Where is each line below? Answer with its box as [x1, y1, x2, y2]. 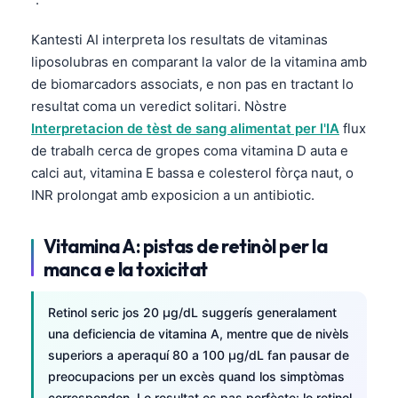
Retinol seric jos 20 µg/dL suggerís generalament [48, 304, 337, 320]
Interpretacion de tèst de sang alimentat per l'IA [31, 119, 339, 137]
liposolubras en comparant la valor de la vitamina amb [31, 52, 367, 70]
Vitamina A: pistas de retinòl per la [44, 234, 328, 258]
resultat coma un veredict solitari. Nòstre [31, 97, 287, 115]
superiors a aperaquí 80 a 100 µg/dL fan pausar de [48, 346, 349, 362]
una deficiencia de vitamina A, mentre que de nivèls [48, 325, 349, 341]
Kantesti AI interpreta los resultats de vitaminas [31, 30, 328, 48]
